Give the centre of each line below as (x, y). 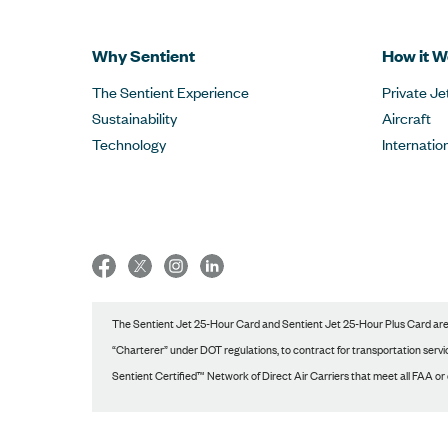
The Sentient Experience (170, 91)
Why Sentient (143, 55)
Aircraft (406, 117)
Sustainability (134, 117)
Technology (129, 143)
